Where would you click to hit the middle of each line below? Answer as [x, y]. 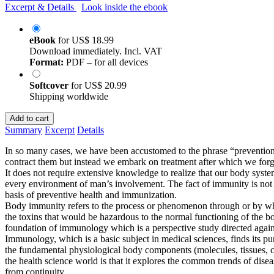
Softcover [50, 85]
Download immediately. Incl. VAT [96, 51]
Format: [46, 62]
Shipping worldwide [69, 96]
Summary [24, 130]
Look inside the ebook [124, 7]
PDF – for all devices [106, 62]
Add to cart [29, 118]
